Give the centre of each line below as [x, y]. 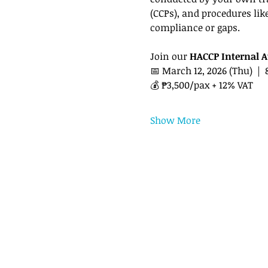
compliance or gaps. [195, 27]
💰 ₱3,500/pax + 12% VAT [201, 85]
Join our [170, 56]
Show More [175, 120]
